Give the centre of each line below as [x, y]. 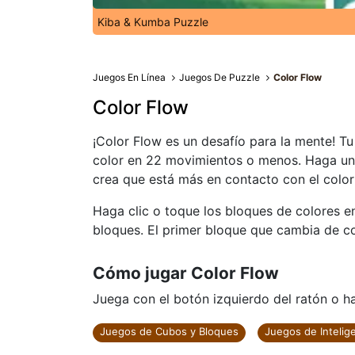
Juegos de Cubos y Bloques [169, 331]
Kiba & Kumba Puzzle [153, 22]
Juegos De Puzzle [220, 77]
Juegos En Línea [129, 77]
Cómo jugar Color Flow [186, 273]
